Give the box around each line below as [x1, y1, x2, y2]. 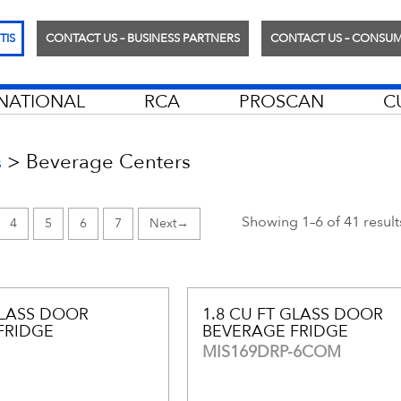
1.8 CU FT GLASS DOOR [201, 303, 383, 326]
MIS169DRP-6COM [201, 341, 341, 363]
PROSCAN [239, 90, 324, 114]
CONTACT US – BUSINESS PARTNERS [46, 30, 240, 47]
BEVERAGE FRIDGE [201, 320, 348, 343]
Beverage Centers [26, 149, 191, 175]
